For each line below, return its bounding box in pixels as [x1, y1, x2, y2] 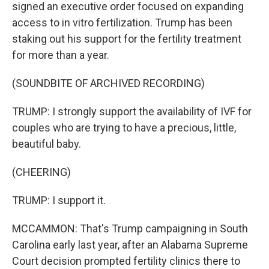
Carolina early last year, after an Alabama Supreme [12, 238, 248, 251]
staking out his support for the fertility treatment [12, 32, 241, 45]
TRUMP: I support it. [12, 194, 106, 207]
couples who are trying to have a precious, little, [12, 121, 236, 134]
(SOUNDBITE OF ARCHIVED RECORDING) [12, 77, 205, 89]
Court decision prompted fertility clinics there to [12, 255, 240, 267]
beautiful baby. [12, 138, 81, 150]
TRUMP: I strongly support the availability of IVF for [12, 105, 252, 118]
